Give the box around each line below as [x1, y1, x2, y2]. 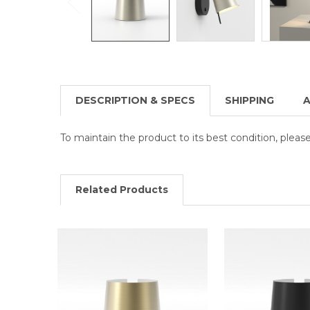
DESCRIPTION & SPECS [75, 93, 195, 107]
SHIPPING [224, 93, 274, 107]
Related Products [75, 183, 168, 196]
